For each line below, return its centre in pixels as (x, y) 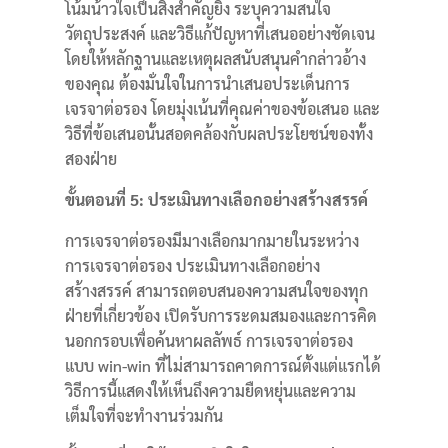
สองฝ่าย (90, 158)
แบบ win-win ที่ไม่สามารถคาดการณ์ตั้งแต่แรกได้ (222, 365)
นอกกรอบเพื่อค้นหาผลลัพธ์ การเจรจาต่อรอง (208, 340)
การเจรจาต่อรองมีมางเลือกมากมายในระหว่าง (211, 240)
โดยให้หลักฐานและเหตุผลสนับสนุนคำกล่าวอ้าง (215, 58)
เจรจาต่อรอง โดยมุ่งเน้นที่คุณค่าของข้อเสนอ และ (222, 108)
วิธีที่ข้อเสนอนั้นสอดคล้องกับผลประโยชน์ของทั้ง (218, 133)
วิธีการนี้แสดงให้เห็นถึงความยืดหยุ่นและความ (210, 390)
